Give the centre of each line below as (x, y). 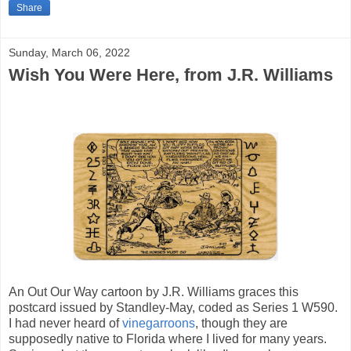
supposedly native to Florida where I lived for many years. (168, 339)
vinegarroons (159, 324)
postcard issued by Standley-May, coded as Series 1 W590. (173, 308)
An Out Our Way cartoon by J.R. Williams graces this (154, 292)
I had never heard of (65, 324)
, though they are (241, 324)
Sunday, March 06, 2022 (69, 52)
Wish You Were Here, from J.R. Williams (171, 74)
